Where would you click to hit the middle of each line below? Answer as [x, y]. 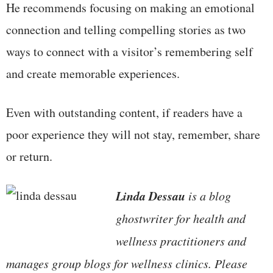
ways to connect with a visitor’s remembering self [129, 51]
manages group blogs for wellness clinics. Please [127, 263]
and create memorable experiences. [93, 73]
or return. [29, 156]
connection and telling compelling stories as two [126, 29]
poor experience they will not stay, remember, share [133, 134]
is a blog [208, 195]
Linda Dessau [151, 195]
